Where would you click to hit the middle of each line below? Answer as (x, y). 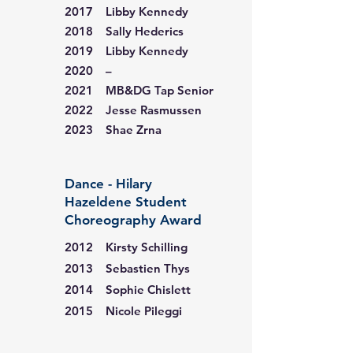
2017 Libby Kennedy (126, 11)
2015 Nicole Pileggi (123, 311)
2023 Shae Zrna (113, 130)
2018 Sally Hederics (124, 31)
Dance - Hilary (108, 184)
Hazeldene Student (126, 202)
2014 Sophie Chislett (128, 290)
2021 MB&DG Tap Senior (139, 90)
